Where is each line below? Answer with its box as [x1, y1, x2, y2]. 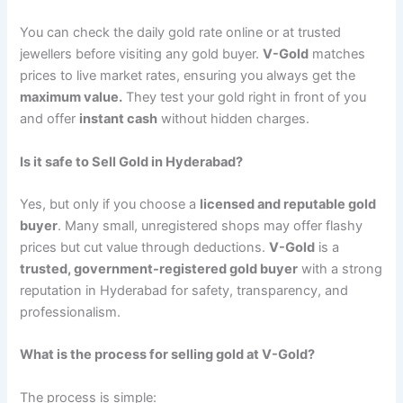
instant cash [79, 111, 158, 128]
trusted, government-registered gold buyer [20, 261, 299, 278]
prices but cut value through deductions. [20, 239, 270, 256]
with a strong [298, 261, 383, 278]
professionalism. [20, 304, 121, 321]
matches [309, 46, 366, 63]
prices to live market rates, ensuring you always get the [20, 67, 356, 85]
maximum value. [20, 89, 123, 106]
